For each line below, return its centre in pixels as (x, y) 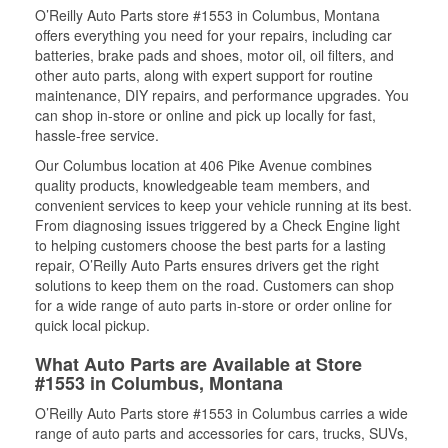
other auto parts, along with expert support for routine (204, 75)
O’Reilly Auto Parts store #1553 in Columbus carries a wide (221, 413)
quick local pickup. (92, 325)
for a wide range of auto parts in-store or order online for (213, 305)
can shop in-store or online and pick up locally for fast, (205, 115)
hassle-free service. (97, 135)
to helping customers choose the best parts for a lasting (210, 245)
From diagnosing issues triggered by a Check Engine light (217, 225)
